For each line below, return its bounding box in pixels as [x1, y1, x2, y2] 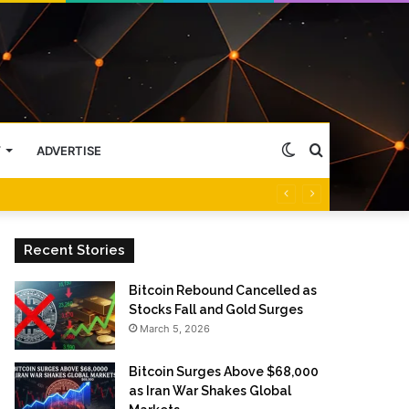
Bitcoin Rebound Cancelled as [129, 282, 318, 298]
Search [321, 140, 370, 159]
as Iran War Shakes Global [129, 383, 292, 398]
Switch [295, 140, 341, 159]
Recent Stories [24, 241, 126, 258]
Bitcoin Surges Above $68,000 [129, 363, 320, 379]
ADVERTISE [37, 142, 101, 158]
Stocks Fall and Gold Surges [129, 301, 304, 317]
